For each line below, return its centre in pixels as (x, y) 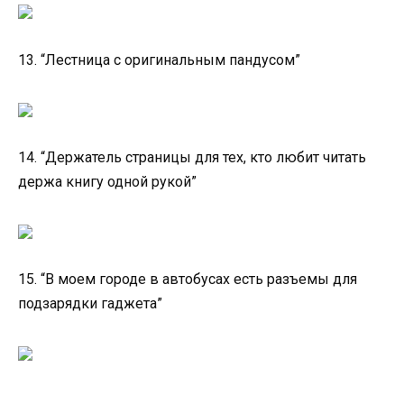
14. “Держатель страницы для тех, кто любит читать (192, 158)
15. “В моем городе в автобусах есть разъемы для (188, 280)
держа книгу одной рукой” (107, 182)
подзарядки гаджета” (90, 304)
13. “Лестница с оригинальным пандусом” (159, 60)
